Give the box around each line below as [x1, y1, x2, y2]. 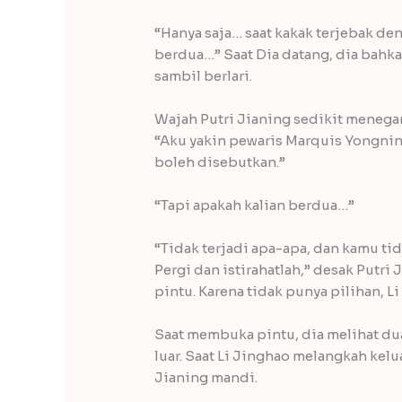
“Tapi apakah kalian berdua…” [154, 197, 355, 214]
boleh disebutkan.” [154, 153, 286, 171]
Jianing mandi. [154, 369, 258, 387]
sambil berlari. [154, 67, 253, 85]
